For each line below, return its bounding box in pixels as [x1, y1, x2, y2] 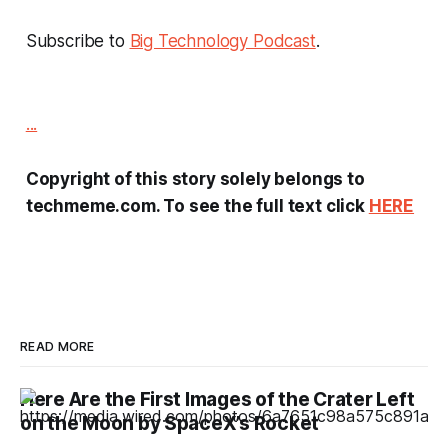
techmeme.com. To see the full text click [25, 195, 369, 216]
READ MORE [20, 338, 95, 354]
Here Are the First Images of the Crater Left [20, 387, 415, 411]
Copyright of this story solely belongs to [25, 168, 365, 189]
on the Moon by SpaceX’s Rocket [20, 411, 320, 435]
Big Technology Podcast [129, 30, 316, 51]
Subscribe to [25, 30, 130, 51]
